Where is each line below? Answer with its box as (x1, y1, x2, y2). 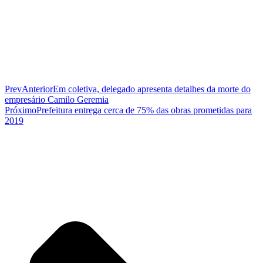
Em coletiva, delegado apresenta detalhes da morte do (53, 84, 251, 95)
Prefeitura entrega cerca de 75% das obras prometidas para (36, 105, 252, 116)
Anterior (22, 84, 53, 95)
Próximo (5, 105, 36, 116)
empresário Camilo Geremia (5, 95, 109, 105)
